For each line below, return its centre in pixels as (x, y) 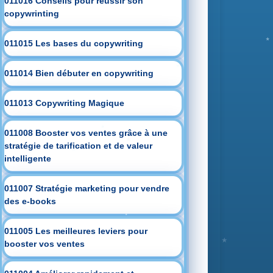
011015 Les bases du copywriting (74, 43)
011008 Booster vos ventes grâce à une (86, 133)
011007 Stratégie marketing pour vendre (87, 188)
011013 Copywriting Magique (65, 103)
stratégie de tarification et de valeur (79, 146)
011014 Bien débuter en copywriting (79, 73)
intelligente (28, 158)
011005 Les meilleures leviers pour (76, 231)
